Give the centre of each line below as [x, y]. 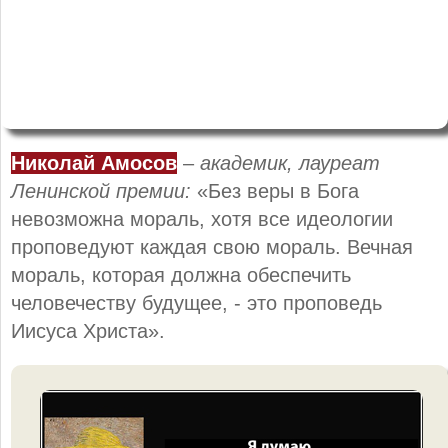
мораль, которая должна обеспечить [181, 274]
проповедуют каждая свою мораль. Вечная [212, 246]
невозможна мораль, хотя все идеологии [202, 218]
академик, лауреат [290, 162]
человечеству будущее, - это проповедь [196, 302]
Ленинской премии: [101, 190]
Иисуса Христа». [88, 330]
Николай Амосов [94, 162]
